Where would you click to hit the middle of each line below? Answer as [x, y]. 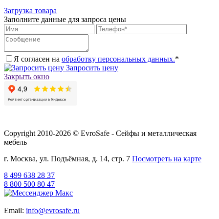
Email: [15, 210]
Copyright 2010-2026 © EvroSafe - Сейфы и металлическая [100, 133]
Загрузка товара [30, 10]
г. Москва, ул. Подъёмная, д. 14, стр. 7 [68, 158]
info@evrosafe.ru [53, 210]
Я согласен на [38, 59]
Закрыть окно [27, 76]
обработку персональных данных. [118, 59]
